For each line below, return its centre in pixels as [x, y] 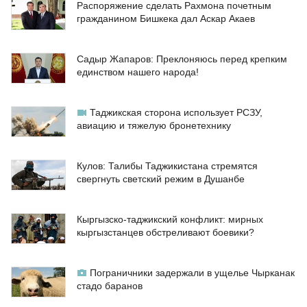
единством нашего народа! [138, 72]
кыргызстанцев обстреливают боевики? [165, 233]
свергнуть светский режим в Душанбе [161, 179]
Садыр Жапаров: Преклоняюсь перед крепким [182, 59]
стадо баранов [110, 286]
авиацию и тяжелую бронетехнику [154, 126]
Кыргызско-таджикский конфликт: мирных [170, 220]
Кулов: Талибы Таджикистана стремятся [167, 166]
